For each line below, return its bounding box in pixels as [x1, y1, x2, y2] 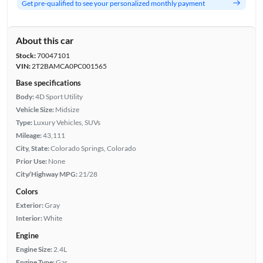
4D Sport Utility [35, 92, 83, 102]
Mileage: [15, 131, 42, 140]
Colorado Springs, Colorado [50, 144, 136, 153]
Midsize [55, 105, 79, 114]
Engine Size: [15, 245, 52, 254]
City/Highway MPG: [15, 170, 77, 179]
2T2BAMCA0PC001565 [30, 62, 107, 71]
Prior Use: [15, 157, 47, 166]
